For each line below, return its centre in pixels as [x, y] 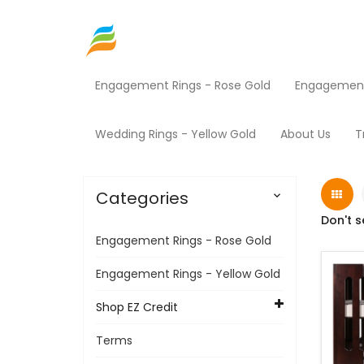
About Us [305, 134]
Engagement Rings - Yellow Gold [188, 274]
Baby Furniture [280, 110]
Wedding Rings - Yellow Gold [175, 134]
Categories [142, 198]
